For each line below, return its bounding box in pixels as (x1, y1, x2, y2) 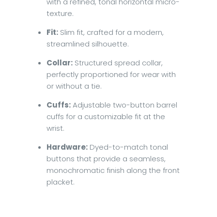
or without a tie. (46, 81, 102, 92)
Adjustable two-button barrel (71, 100, 178, 110)
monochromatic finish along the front (46, 165, 180, 176)
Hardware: (46, 142, 88, 153)
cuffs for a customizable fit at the (46, 111, 166, 122)
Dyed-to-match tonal (88, 142, 169, 153)
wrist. (46, 123, 65, 134)
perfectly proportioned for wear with (46, 69, 176, 80)
